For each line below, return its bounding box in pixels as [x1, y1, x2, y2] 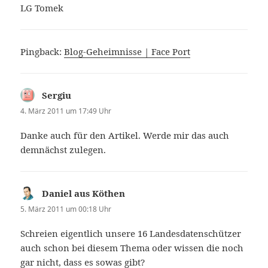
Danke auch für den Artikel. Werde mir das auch [20, 129, 230, 141]
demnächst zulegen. [20, 143, 106, 156]
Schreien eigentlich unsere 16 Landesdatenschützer [20, 227, 242, 240]
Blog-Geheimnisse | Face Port [64, 45, 191, 57]
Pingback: [20, 45, 65, 57]
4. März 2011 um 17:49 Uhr [20, 105, 112, 116]
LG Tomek [20, 1, 64, 14]
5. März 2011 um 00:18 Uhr [20, 203, 112, 214]
